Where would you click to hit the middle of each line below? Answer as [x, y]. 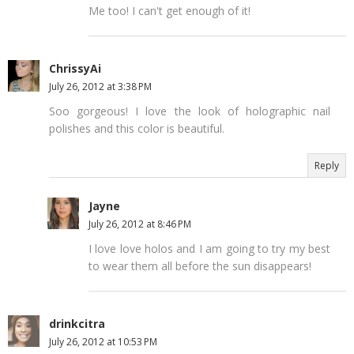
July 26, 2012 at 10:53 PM [103, 341]
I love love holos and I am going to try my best [209, 248]
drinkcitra [77, 323]
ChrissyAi [75, 68]
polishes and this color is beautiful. [137, 128]
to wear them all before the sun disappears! [200, 265]
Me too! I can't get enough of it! [169, 10]
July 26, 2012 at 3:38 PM [100, 86]
